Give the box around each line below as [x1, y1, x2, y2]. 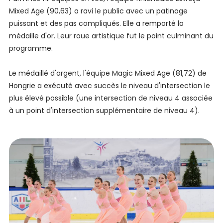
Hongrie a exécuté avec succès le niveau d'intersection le [8, 81, 210, 91]
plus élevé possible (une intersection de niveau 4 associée [8, 93, 213, 104]
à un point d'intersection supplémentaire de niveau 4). [8, 106, 200, 116]
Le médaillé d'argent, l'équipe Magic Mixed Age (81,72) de [8, 68, 207, 79]
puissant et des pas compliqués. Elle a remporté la [8, 18, 184, 29]
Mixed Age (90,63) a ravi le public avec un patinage [8, 6, 188, 16]
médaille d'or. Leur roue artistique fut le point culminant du [8, 31, 214, 41]
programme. [8, 43, 53, 54]
